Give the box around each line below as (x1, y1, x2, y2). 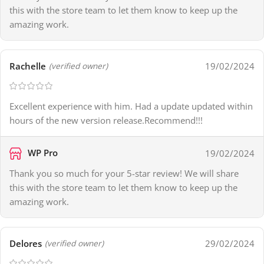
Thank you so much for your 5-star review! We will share (9, 167, 239, 179)
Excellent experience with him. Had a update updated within (9, 100, 253, 113)
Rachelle (9, 60, 46, 72)
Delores (9, 237, 42, 249)
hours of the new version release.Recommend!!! (9, 114, 203, 127)
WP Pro (25, 147, 58, 159)
